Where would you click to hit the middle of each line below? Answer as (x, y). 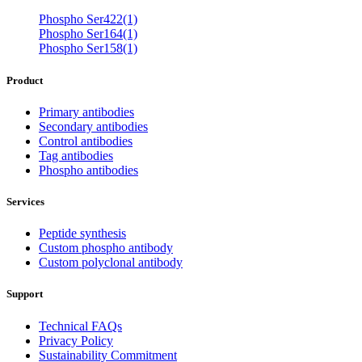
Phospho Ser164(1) (88, 34)
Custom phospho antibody (106, 248)
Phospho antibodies (88, 170)
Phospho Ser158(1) (88, 48)
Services (25, 201)
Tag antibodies (76, 155)
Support (25, 294)
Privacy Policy (76, 340)
